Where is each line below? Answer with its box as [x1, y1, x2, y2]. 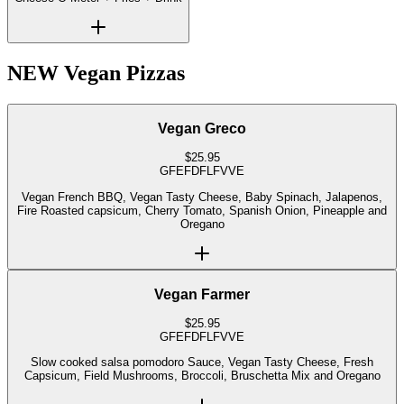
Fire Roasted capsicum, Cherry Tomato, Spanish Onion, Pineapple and [17, 203, 183, 217]
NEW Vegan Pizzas [7, 61, 185, 86]
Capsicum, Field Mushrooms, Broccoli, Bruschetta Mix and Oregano [23, 369, 381, 383]
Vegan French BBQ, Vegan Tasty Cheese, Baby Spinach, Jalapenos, [22, 189, 382, 204]
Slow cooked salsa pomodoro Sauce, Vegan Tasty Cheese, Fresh [31, 355, 188, 370]
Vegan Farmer [154, 286, 250, 302]
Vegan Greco [158, 120, 246, 136]
